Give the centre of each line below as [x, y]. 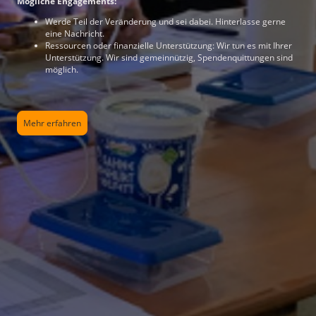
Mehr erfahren [52, 123]
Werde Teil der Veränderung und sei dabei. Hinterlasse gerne [165, 22]
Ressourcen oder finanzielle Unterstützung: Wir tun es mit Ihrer [169, 46]
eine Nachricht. [75, 34]
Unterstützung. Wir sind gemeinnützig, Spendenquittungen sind [169, 58]
